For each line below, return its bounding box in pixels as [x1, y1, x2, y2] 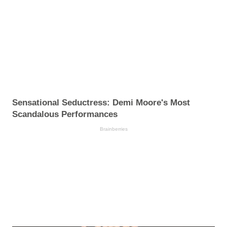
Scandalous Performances [12, 109, 118, 119]
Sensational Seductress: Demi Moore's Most [12, 97, 190, 107]
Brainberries [99, 126, 128, 132]
